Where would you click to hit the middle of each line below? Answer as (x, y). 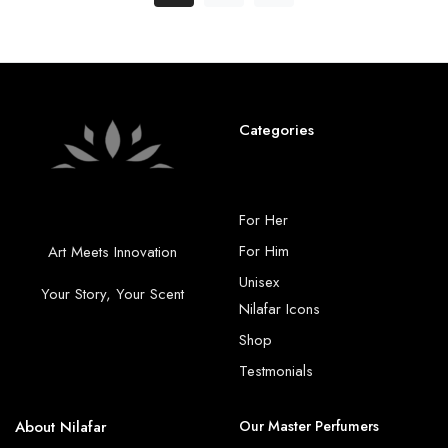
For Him (264, 251)
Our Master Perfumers (309, 426)
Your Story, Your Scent (112, 294)
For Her (263, 220)
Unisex (259, 282)
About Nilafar (61, 427)
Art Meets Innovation (112, 252)
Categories (276, 130)
